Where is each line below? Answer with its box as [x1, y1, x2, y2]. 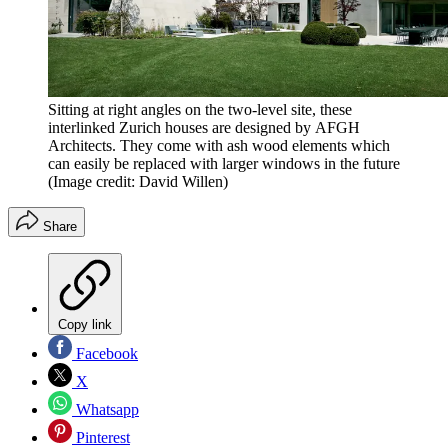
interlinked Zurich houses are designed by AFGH [48, 119, 360, 137]
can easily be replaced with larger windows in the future [48, 155, 400, 173]
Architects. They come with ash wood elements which [48, 137, 390, 155]
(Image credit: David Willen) [48, 173, 228, 191]
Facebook [72, 345, 138, 363]
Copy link [58, 317, 112, 333]
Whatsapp [72, 401, 139, 419]
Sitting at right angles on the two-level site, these [48, 101, 352, 119]
